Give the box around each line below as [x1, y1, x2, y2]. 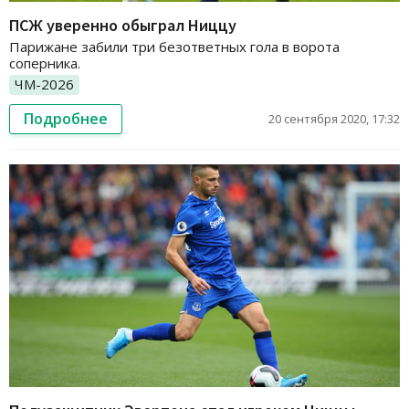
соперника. [9, 53, 80, 72]
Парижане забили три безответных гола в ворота [9, 37, 340, 56]
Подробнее [24, 108, 108, 129]
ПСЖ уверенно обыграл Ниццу [9, 14, 236, 36]
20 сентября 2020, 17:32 [268, 110, 400, 127]
